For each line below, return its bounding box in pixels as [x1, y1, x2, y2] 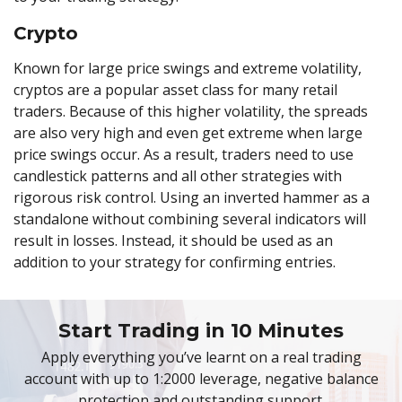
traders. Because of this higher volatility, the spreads [13, 100, 368, 121]
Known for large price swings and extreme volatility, [13, 57, 362, 78]
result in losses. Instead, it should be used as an [13, 230, 333, 250]
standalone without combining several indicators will [13, 208, 366, 229]
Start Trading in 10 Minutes [58, 319, 344, 344]
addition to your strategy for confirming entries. [13, 251, 339, 272]
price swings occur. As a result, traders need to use [13, 144, 354, 164]
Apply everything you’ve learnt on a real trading [40, 347, 362, 368]
